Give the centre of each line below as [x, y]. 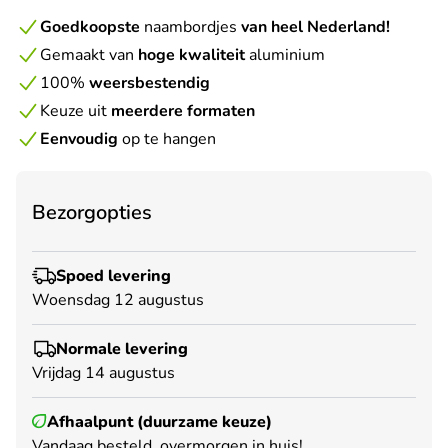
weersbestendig [149, 82]
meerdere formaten [183, 110]
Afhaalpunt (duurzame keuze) [159, 421]
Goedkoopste [90, 26]
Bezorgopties [92, 212]
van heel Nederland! [315, 26]
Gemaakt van [89, 54]
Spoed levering [113, 275]
